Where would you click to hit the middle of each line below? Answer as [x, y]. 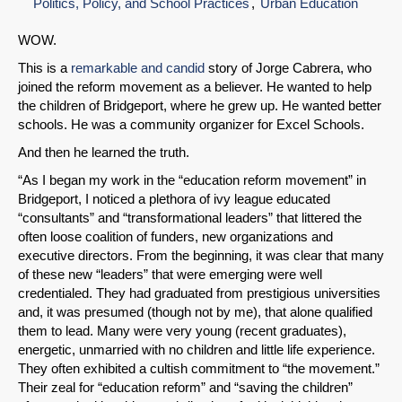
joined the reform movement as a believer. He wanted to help [195, 87]
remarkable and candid [138, 68]
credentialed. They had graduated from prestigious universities [199, 293]
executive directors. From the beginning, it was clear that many [201, 256]
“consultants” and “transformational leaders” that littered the [190, 218]
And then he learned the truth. [104, 153]
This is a [44, 68]
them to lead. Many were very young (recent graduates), [182, 331]
